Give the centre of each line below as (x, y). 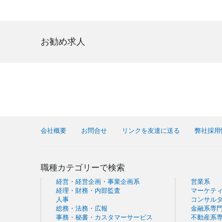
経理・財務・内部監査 (88, 191)
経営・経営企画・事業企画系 (98, 182)
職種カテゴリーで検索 (83, 168)
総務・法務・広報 (82, 208)
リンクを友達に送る (151, 131)
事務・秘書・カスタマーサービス (105, 217)
